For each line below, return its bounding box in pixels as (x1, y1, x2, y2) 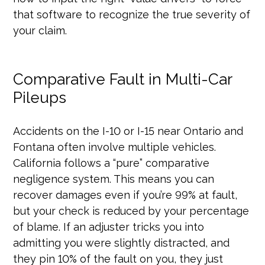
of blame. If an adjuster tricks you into (13, 220, 205, 233)
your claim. (13, 24, 67, 37)
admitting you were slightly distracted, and (13, 236, 230, 249)
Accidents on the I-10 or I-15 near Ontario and (13, 124, 244, 137)
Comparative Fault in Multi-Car (13, 70, 232, 88)
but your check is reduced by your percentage (13, 204, 250, 217)
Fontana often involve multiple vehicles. (13, 140, 216, 153)
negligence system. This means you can (13, 172, 215, 185)
